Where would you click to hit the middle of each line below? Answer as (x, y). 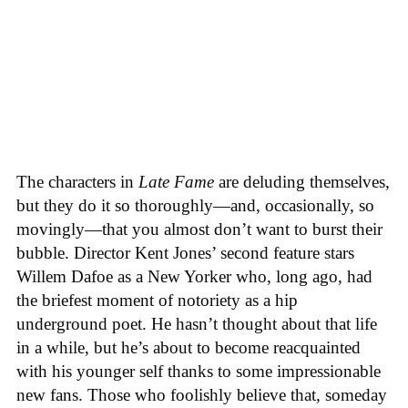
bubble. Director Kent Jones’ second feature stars (185, 253)
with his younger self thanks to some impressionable (199, 372)
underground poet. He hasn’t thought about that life (197, 324)
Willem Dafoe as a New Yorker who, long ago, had (194, 277)
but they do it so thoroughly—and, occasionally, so (195, 206)
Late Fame (176, 182)
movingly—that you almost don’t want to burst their (199, 229)
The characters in (77, 182)
